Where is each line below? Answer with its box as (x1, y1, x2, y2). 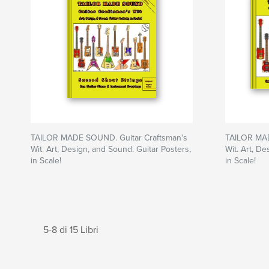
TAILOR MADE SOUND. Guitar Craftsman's (31, 133, 187, 143)
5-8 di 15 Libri (43, 224, 98, 236)
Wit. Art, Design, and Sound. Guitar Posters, (31, 144, 191, 154)
